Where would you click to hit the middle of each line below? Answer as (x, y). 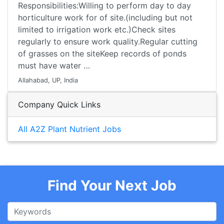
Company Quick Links (59, 104)
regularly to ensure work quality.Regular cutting (108, 41)
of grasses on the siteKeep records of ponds (102, 53)
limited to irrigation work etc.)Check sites (97, 29)
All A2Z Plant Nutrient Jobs (69, 129)
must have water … (54, 65)
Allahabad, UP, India (48, 80)
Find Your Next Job (112, 185)
